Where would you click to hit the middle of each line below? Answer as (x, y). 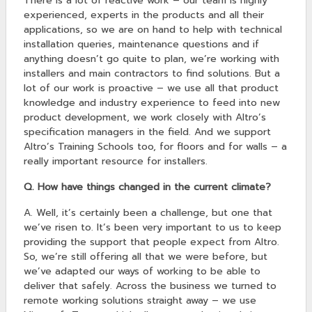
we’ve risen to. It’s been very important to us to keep (153, 228)
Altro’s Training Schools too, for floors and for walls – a (155, 147)
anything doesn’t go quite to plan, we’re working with (151, 59)
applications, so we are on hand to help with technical (153, 30)
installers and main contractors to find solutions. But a (152, 74)
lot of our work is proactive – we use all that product (151, 88)
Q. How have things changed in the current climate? (147, 187)
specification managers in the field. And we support (147, 132)
